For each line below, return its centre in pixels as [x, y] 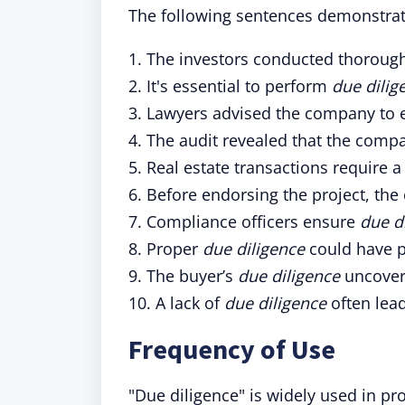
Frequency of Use [232, 349]
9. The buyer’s [183, 276]
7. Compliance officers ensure [244, 221]
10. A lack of [176, 303]
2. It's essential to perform [230, 86]
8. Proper [165, 249]
